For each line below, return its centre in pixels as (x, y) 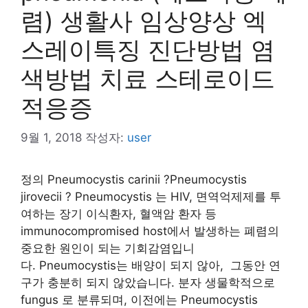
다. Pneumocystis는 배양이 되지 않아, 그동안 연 (151, 265)
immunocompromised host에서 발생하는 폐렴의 (150, 231)
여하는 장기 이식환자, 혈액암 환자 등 (119, 214)
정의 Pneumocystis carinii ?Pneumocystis (134, 179)
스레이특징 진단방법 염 (148, 49)
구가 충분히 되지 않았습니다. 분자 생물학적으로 (148, 283)
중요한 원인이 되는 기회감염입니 (108, 248)
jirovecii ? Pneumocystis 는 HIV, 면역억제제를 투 (151, 197)
